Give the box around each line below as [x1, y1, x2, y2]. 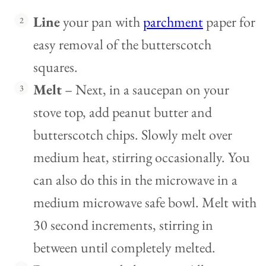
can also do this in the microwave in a [33, 170, 237, 189]
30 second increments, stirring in [33, 216, 213, 235]
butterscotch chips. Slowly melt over [33, 125, 232, 144]
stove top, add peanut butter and [33, 103, 212, 122]
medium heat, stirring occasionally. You [33, 148, 250, 167]
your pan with [60, 12, 143, 31]
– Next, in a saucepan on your [62, 80, 229, 99]
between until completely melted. [33, 238, 216, 257]
